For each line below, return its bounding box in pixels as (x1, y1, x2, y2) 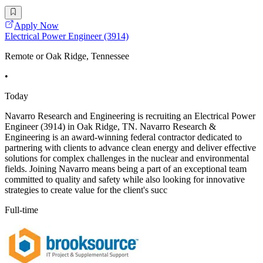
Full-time (5, 204, 38, 215)
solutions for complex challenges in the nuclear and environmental (5, 153, 249, 163)
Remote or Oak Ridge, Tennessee (5, 50, 129, 61)
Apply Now (14, 20, 59, 31)
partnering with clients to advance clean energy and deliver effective (5, 142, 256, 153)
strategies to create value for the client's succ (5, 184, 167, 195)
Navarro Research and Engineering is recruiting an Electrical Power (5, 110, 255, 121)
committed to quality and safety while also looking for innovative (5, 174, 245, 184)
